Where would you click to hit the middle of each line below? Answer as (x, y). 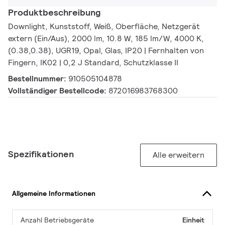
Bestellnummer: (38, 79)
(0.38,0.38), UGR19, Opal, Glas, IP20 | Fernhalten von (106, 51)
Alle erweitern (179, 155)
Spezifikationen (41, 154)
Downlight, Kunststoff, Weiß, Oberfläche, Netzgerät (104, 27)
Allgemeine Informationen (54, 193)
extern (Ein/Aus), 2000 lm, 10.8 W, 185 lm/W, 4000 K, (106, 39)
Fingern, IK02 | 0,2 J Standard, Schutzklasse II (93, 63)
